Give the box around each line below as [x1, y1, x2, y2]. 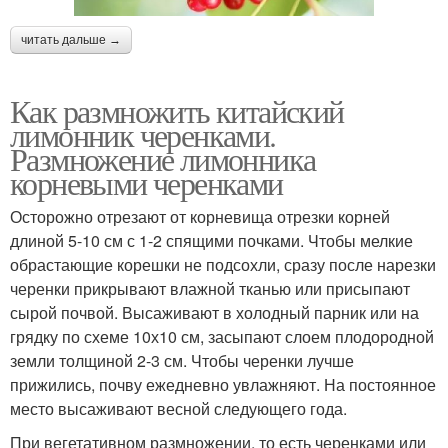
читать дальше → [21, 33, 121, 48]
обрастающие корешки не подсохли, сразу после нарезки [10, 253, 436, 277]
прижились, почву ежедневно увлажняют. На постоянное [10, 373, 436, 397]
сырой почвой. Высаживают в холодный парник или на [10, 301, 419, 325]
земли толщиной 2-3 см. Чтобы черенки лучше [10, 349, 354, 373]
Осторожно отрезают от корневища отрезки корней [10, 205, 390, 229]
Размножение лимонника [10, 137, 316, 181]
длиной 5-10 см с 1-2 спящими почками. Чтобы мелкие [10, 229, 413, 253]
